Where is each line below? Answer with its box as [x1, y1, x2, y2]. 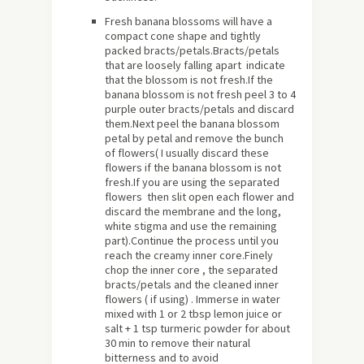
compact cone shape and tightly [105, 28, 261, 44]
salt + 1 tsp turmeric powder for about [105, 321, 290, 336]
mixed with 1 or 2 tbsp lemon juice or [105, 306, 282, 322]
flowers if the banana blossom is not [105, 160, 281, 175]
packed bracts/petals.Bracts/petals [105, 43, 279, 58]
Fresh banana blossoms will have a [105, 14, 272, 29]
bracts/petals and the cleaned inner [105, 277, 279, 292]
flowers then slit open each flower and [105, 189, 294, 205]
